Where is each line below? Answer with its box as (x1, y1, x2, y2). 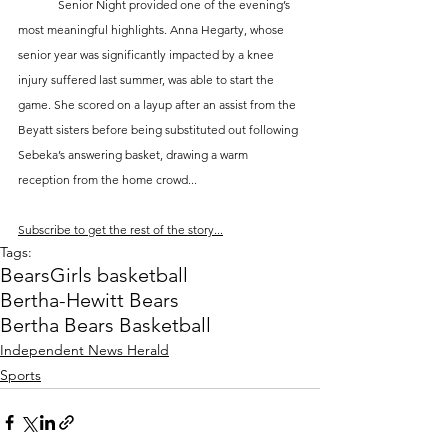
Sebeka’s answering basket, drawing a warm (18, 147, 251, 163)
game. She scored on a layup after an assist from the (18, 97, 299, 113)
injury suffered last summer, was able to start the (18, 72, 277, 88)
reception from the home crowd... (18, 172, 197, 188)
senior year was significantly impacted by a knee (18, 47, 277, 63)
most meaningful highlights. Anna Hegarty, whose (18, 22, 287, 38)
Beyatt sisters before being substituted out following (18, 122, 301, 138)
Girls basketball (50, 263, 188, 288)
